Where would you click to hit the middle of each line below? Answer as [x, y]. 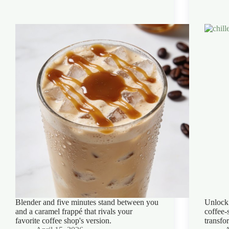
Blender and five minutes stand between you [87, 202]
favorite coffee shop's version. [63, 220]
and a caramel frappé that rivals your [74, 211]
